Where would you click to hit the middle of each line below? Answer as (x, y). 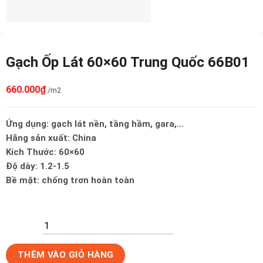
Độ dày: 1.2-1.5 (38, 166)
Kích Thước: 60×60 (45, 152)
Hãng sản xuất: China (51, 138)
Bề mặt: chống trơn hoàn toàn (70, 181)
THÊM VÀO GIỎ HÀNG (65, 254)
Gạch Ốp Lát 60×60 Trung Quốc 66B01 (128, 63)
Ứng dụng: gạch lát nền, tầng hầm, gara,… (95, 124)
